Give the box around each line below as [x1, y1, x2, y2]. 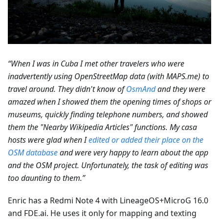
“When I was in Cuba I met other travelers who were [8, 58, 184, 69]
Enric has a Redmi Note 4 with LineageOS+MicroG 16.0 [8, 195, 208, 206]
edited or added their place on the [88, 134, 203, 145]
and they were [155, 83, 205, 94]
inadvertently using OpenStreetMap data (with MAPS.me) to [8, 70, 209, 82]
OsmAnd [126, 83, 155, 94]
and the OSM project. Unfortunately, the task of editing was [8, 159, 208, 171]
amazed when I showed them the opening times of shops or [8, 96, 211, 107]
